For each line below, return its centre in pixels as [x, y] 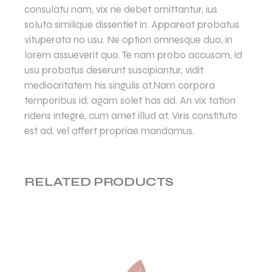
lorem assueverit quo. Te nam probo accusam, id [134, 55]
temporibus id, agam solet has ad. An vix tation [130, 100]
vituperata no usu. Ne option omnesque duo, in [129, 39]
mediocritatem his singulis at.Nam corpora [120, 85]
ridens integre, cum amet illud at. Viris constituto [131, 115]
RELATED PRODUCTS [99, 182]
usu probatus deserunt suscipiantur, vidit [114, 70]
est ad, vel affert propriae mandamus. [110, 131]
